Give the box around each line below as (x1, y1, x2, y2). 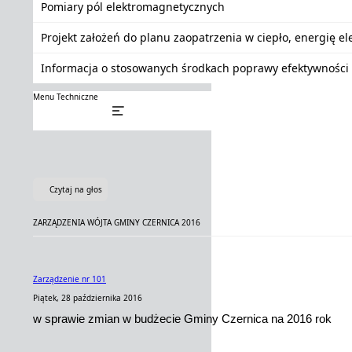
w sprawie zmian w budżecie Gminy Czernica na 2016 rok (33, 312, 332, 325)
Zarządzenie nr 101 (33, 273, 106, 284)
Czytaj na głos (49, 184, 102, 195)
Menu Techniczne (33, 91, 98, 102)
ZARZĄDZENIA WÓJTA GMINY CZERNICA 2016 (33, 217, 200, 228)
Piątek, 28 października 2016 (33, 292, 142, 303)
